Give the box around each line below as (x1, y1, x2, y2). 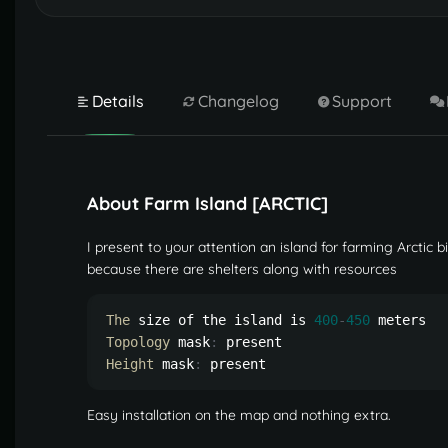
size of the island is (130, 312, 314, 329)
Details (91, 91, 144, 112)
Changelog (197, 91, 279, 112)
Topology (106, 334, 170, 351)
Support (332, 91, 393, 112)
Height (106, 356, 154, 373)
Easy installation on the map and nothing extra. (87, 406, 391, 425)
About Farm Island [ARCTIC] (87, 192, 328, 216)
